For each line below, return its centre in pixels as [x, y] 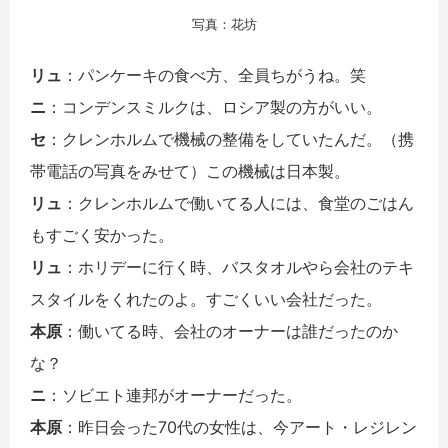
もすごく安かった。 [102, 235]
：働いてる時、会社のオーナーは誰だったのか [230, 331]
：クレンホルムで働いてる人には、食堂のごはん [238, 203]
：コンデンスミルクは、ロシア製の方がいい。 [214, 107]
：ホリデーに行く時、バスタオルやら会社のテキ [238, 267]
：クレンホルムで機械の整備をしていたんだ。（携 [230, 139]
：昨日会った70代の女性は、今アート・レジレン [239, 427]
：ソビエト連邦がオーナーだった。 [174, 395]
